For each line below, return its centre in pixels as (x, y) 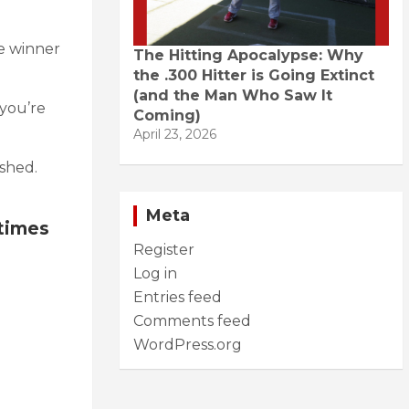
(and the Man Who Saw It (233, 95)
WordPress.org (188, 344)
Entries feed (178, 297)
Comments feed (192, 320)
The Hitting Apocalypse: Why (248, 55)
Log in (155, 273)
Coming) (167, 115)
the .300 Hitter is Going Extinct (254, 75)
